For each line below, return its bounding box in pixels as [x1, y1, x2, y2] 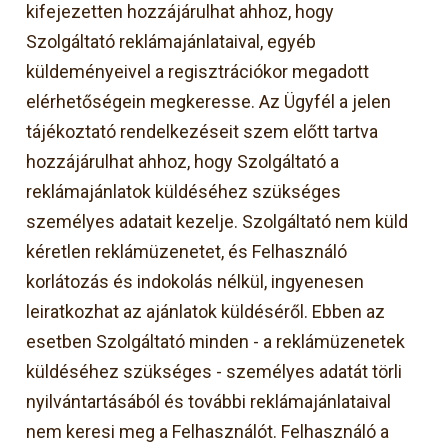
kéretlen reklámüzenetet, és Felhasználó [26, 240, 348, 262]
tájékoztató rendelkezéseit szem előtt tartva [26, 120, 379, 142]
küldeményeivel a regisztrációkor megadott [26, 60, 370, 82]
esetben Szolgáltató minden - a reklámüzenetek [26, 330, 406, 352]
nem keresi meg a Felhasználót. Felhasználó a [26, 420, 390, 442]
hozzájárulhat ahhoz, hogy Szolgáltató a [26, 150, 340, 172]
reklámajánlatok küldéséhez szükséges [26, 180, 342, 202]
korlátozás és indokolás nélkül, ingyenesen [26, 270, 365, 292]
